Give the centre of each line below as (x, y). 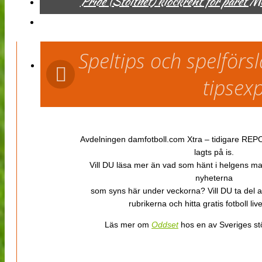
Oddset (165, 224)
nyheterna (214, 177)
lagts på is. (214, 152)
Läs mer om (128, 224)
